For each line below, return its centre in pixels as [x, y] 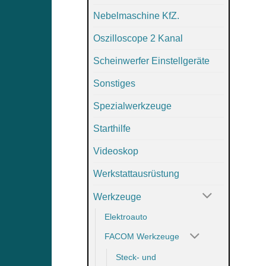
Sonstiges [114, 83]
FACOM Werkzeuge [142, 237]
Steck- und [136, 257]
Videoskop [116, 151]
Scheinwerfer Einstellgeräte [151, 61]
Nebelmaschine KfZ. [136, 15]
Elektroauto [126, 216]
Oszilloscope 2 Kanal [138, 38]
